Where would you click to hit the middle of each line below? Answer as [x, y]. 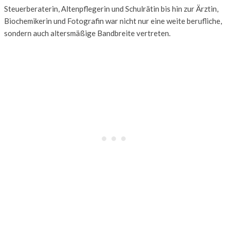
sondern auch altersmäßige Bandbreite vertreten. [87, 33]
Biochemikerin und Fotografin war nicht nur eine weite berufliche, [113, 21]
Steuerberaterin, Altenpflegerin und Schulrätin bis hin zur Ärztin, [111, 8]
